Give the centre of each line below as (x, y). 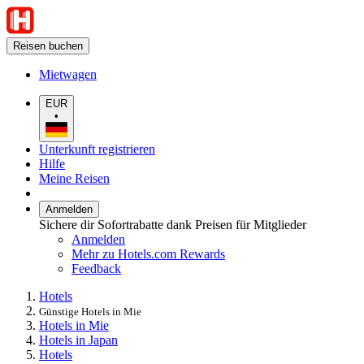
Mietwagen (68, 74)
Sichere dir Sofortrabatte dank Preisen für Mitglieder (173, 224)
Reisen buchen (48, 46)
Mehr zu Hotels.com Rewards (148, 253)
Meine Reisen (74, 178)
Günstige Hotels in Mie (90, 311)
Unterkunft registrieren (97, 149)
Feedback (96, 268)
